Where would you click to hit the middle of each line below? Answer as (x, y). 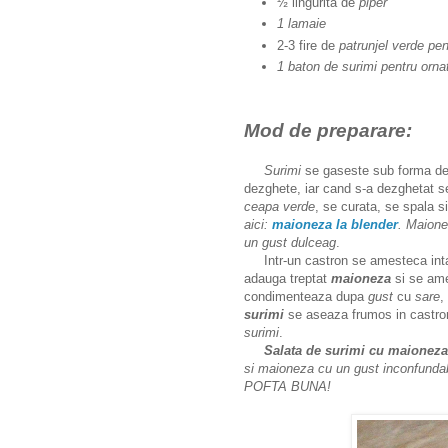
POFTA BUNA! (289, 387)
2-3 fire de (308, 45)
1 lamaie (301, 24)
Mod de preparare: (328, 131)
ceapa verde (279, 207)
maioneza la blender (335, 225)
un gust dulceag (290, 243)
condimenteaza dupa (306, 297)
